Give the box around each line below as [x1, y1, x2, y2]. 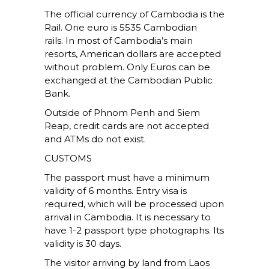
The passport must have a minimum [44, 172, 210, 184]
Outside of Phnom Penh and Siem [44, 107, 200, 119]
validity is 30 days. [44, 238, 121, 250]
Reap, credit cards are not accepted [44, 120, 209, 132]
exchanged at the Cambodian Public [44, 74, 213, 86]
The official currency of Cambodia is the [44, 8, 225, 20]
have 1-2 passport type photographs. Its [44, 225, 224, 237]
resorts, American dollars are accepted [44, 48, 221, 60]
